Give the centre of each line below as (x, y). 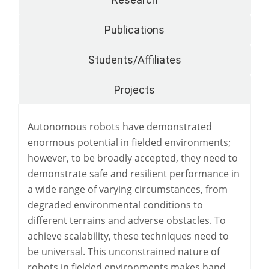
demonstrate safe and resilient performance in (134, 174)
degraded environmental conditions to (115, 205)
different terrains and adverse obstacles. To (127, 220)
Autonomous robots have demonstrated (120, 127)
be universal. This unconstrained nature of (124, 252)
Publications (134, 30)
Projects (134, 90)
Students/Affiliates (134, 60)
